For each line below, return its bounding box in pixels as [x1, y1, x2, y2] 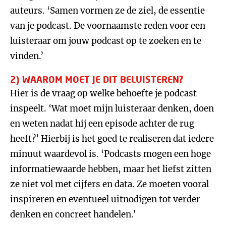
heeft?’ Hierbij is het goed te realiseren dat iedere [10, 133, 214, 144]
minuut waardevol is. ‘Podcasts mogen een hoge [10, 148, 211, 159]
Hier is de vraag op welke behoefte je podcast [10, 88, 197, 99]
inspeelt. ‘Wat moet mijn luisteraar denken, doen [10, 103, 214, 114]
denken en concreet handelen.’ [10, 209, 136, 220]
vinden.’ [10, 50, 43, 62]
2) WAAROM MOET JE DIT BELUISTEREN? [10, 74, 184, 85]
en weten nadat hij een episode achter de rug [10, 118, 194, 129]
